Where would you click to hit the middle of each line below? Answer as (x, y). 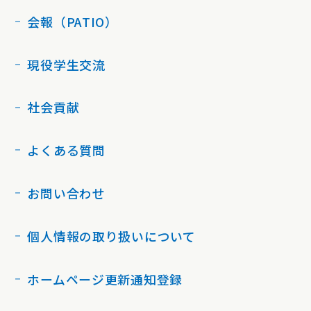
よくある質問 (66, 150)
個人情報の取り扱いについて (111, 236)
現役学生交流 (66, 64)
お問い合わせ (66, 193)
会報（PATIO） (73, 21)
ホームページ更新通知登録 (105, 279)
